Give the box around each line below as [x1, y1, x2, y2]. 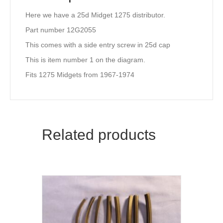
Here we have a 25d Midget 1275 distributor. [25, 11, 165, 19]
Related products [42, 126, 156, 143]
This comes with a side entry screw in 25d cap [25, 41, 170, 49]
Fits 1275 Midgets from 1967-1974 [25, 71, 134, 79]
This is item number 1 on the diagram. [25, 56, 145, 64]
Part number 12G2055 [25, 26, 96, 34]
